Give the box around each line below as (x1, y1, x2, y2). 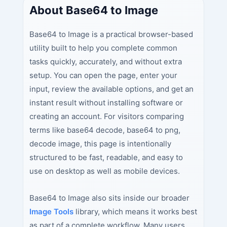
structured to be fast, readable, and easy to (29, 152, 183, 162)
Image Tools (29, 207, 73, 217)
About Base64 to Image (29, 3, 158, 17)
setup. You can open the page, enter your (29, 70, 177, 80)
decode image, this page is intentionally (29, 138, 171, 148)
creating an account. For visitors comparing (29, 111, 184, 121)
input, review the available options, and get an (29, 84, 194, 94)
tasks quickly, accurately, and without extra (29, 56, 182, 66)
